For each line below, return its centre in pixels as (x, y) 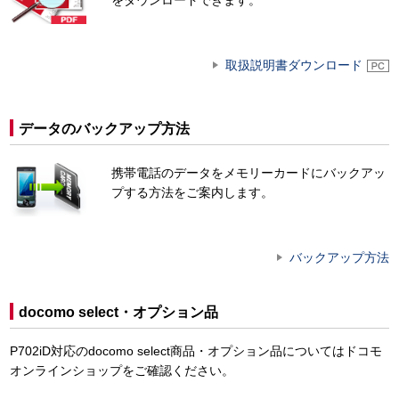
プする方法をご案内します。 (193, 192)
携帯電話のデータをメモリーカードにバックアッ (249, 172)
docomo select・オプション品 (118, 313)
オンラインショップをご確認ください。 (122, 371)
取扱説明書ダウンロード (294, 65)
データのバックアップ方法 (104, 128)
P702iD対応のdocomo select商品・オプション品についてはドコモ (196, 351)
